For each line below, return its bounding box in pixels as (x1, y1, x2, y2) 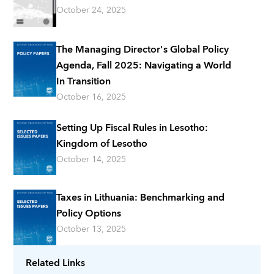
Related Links (26, 254, 86, 272)
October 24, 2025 (56, 3, 127, 18)
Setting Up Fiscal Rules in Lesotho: (56, 119, 209, 136)
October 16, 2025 (56, 89, 127, 105)
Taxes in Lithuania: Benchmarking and (56, 189, 225, 207)
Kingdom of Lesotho (56, 135, 148, 152)
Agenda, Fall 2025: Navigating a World (56, 56, 232, 74)
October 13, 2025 (56, 222, 127, 237)
